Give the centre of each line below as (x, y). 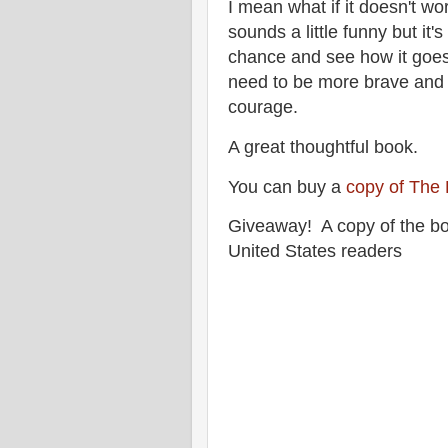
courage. (263, 106)
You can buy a (287, 186)
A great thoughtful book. (323, 146)
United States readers (317, 251)
